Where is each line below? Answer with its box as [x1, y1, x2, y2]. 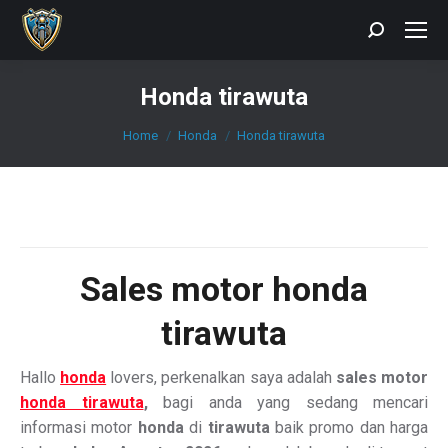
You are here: [123, 117, 212, 136]
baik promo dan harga [269, 418, 428, 437]
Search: [367, 24, 418, 43]
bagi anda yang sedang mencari [163, 393, 428, 412]
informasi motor [20, 418, 138, 437]
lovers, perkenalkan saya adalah [106, 368, 336, 387]
